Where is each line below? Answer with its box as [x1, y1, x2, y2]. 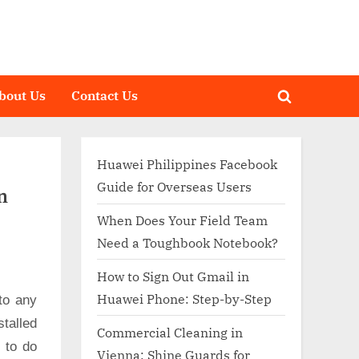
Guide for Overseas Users [97, 178, 252, 196]
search [283, 119, 325, 137]
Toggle [283, 97, 325, 115]
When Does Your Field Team [97, 212, 268, 228]
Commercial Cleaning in [97, 323, 243, 341]
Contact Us [71, 87, 139, 104]
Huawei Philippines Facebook [97, 155, 277, 173]
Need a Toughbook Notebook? [97, 234, 281, 251]
